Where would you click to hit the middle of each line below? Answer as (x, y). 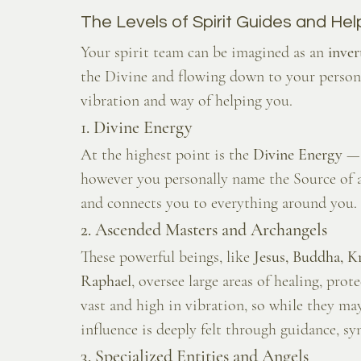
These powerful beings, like (167, 257)
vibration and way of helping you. (187, 101)
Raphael (106, 282)
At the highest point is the (167, 155)
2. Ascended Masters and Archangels (204, 230)
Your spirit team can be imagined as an (204, 53)
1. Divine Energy (137, 128)
